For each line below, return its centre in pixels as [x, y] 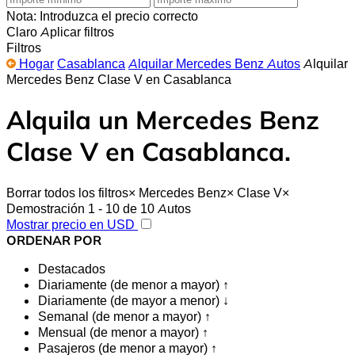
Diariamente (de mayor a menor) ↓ [134, 300]
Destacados [72, 268]
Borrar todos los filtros [67, 192]
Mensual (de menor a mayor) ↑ [123, 332]
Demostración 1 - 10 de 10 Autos [99, 208]
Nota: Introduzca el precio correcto [102, 15]
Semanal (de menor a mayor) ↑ [124, 316]
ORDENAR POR [54, 240]
